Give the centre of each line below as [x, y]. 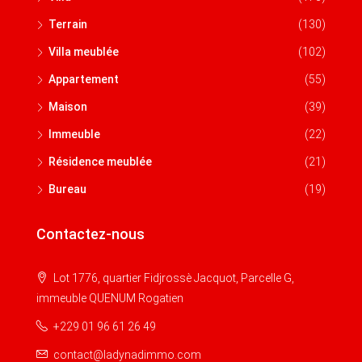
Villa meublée [84, 52]
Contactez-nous [90, 234]
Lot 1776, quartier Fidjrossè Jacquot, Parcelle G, [173, 278]
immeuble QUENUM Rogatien [110, 299]
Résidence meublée [100, 162]
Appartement [84, 80]
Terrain [68, 25]
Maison [68, 107]
